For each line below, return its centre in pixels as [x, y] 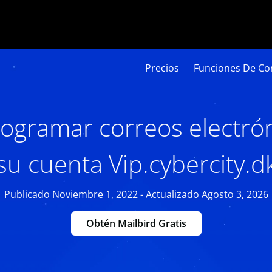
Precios [162, 68]
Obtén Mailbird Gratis [136, 223]
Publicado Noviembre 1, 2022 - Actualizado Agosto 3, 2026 [136, 194]
